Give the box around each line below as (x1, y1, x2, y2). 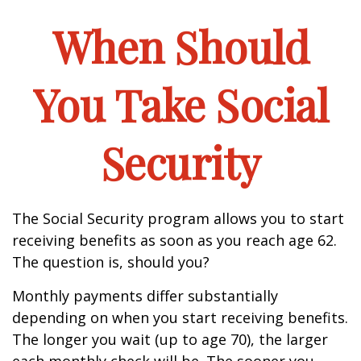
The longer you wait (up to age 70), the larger (12, 330, 328, 349)
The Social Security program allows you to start (12, 209, 344, 228)
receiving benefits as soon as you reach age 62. (12, 230, 337, 250)
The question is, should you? (12, 252, 210, 272)
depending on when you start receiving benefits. (12, 308, 348, 327)
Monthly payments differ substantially (12, 286, 278, 305)
